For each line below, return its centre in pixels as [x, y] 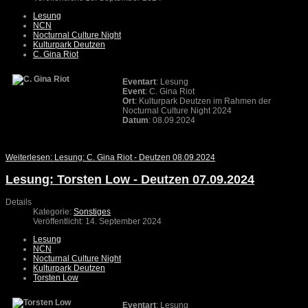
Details [19, 202]
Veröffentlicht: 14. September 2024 [97, 221]
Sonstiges [92, 211]
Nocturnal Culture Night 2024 [180, 110]
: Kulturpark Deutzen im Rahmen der [203, 101]
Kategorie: [53, 211]
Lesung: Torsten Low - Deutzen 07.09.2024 [130, 179]
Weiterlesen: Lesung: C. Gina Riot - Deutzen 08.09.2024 [110, 157]
